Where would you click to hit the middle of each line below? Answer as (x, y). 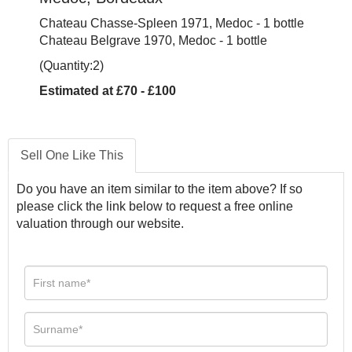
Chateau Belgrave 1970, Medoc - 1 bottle (153, 40)
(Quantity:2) (71, 66)
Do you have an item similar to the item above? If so (159, 189)
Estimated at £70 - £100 (108, 91)
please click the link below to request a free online (155, 206)
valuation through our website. (100, 224)
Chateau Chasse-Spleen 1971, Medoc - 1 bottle (172, 23)
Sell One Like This (72, 155)
